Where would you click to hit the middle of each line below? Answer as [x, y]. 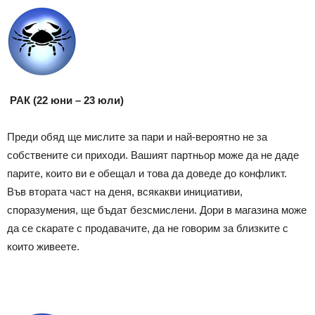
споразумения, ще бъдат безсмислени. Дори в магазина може [157, 210]
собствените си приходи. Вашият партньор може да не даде [153, 155]
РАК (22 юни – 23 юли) [67, 100]
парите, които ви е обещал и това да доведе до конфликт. [147, 173]
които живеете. [43, 246]
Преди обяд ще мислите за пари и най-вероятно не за [137, 136]
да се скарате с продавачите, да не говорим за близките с [148, 228]
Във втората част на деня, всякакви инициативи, [125, 191]
